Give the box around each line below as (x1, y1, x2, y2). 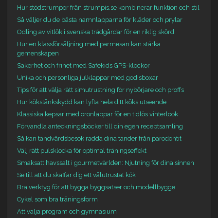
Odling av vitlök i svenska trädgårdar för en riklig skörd (17, 28, 174, 36)
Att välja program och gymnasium (17, 207, 117, 215)
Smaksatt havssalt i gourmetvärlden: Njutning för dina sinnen (17, 159, 194, 166)
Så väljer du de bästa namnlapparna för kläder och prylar (17, 16, 182, 23)
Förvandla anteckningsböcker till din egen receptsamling (17, 122, 183, 130)
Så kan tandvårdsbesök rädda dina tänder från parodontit (17, 134, 182, 142)
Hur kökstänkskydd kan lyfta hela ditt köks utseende (17, 98, 166, 106)
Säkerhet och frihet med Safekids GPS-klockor (17, 61, 150, 69)
